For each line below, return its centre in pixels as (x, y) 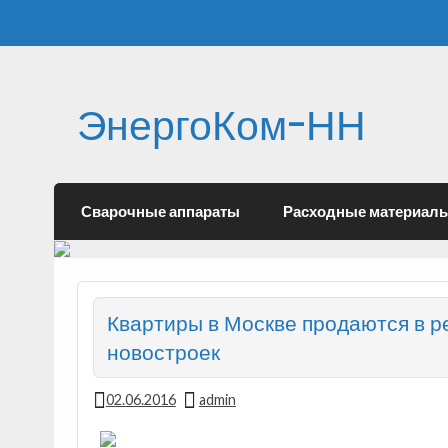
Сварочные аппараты (161, 210)
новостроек (163, 351)
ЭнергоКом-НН (221, 124)
